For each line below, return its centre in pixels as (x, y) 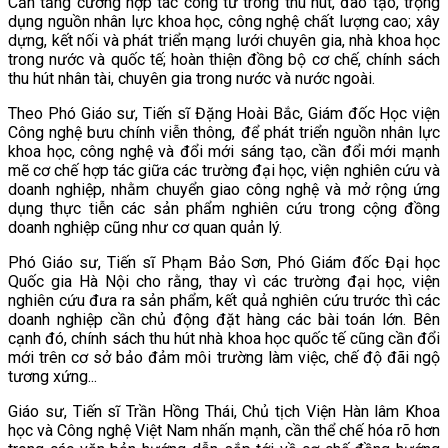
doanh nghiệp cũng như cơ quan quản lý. (145, 227)
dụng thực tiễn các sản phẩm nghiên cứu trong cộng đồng (224, 208)
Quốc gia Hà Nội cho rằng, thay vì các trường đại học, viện (224, 281)
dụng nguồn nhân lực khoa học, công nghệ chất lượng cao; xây (224, 21)
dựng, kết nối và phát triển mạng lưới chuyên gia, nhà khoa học (224, 40)
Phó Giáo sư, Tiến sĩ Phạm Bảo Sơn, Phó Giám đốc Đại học (224, 262)
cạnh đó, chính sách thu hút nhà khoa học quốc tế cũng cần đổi (224, 338)
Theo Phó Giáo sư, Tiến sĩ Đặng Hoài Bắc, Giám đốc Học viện (224, 113)
